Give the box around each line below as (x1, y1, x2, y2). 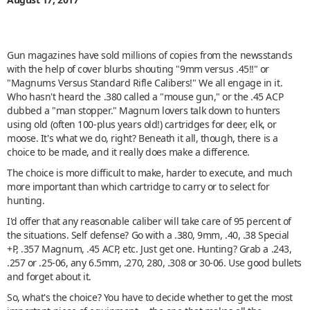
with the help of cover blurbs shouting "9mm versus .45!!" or (7, 62, 269, 75)
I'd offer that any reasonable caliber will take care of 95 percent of (7, 215, 291, 228)
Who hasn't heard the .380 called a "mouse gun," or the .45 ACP (7, 90, 284, 103)
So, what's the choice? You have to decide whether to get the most (7, 291, 293, 304)
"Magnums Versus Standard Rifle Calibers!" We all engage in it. (7, 76, 283, 89)
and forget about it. (7, 270, 92, 283)
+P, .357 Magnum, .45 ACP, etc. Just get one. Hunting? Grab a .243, (7, 242, 292, 255)
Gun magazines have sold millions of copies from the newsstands (7, 48, 293, 62)
